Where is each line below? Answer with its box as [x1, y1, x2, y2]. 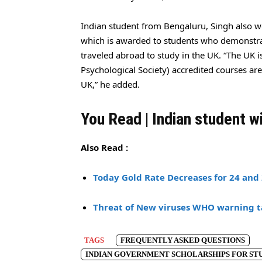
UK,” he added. [81, 78, 140, 90]
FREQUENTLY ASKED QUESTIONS [120, 236, 245, 244]
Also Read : [81, 142, 128, 153]
